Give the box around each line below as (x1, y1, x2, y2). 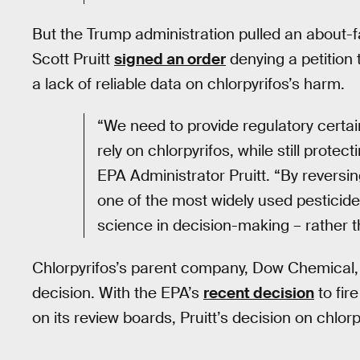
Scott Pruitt (32, 48, 114, 69)
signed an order (114, 48, 226, 69)
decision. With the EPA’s (32, 282, 203, 303)
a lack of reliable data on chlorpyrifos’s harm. (32, 73, 345, 94)
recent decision (203, 282, 314, 303)
